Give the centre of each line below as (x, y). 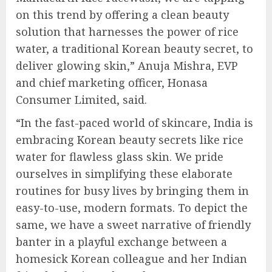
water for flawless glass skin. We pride (120, 156)
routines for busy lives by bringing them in (132, 190)
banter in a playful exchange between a (121, 241)
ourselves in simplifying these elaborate (124, 173)
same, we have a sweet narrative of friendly (133, 224)
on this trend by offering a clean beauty (122, 14)
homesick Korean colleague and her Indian (131, 258)
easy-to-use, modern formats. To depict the (132, 207)
